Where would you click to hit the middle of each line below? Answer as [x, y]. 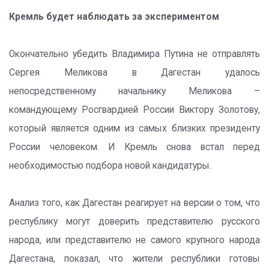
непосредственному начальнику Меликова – [134, 91]
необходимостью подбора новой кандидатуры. [110, 166]
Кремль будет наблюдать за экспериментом [114, 17]
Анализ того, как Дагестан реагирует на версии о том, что [134, 203]
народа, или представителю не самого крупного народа [134, 240]
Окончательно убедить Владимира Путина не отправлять [134, 54]
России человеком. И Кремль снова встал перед [134, 147]
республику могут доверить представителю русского [134, 222]
